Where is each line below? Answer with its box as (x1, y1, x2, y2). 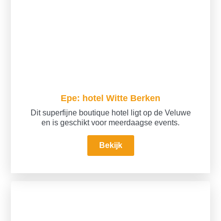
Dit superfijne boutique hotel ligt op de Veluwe (30, 109, 191, 117)
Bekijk (99, 141, 122, 150)
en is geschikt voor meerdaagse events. (41, 118, 180, 127)
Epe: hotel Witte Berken (61, 93, 160, 104)
